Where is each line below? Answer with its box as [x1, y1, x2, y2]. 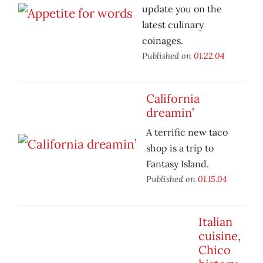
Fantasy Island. [146, 158, 209, 170]
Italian [198, 214, 232, 230]
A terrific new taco [146, 126, 228, 139]
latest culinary [142, 19, 204, 31]
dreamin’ [146, 105, 194, 120]
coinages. [142, 35, 183, 47]
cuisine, [198, 228, 241, 244]
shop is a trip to [146, 142, 214, 154]
